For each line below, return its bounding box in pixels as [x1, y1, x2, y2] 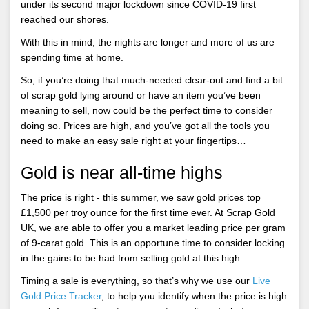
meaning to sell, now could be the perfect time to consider [21, 104, 272, 116]
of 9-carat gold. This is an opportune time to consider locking [21, 237, 285, 248]
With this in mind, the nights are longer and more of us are [21, 36, 275, 48]
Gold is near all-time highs [21, 162, 223, 182]
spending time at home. [21, 51, 123, 63]
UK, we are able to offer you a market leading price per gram [21, 221, 286, 233]
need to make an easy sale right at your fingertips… [21, 134, 246, 146]
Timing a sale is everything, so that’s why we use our [21, 275, 252, 286]
